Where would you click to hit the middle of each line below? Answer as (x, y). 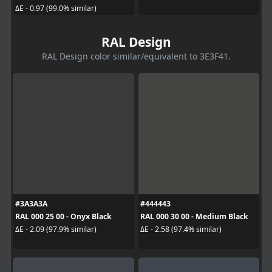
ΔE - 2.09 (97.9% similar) (56, 229)
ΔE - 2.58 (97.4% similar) (181, 229)
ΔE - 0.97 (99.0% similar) (56, 8)
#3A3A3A (31, 203)
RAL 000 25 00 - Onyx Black (63, 216)
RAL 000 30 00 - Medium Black (194, 216)
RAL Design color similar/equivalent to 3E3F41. (136, 56)
